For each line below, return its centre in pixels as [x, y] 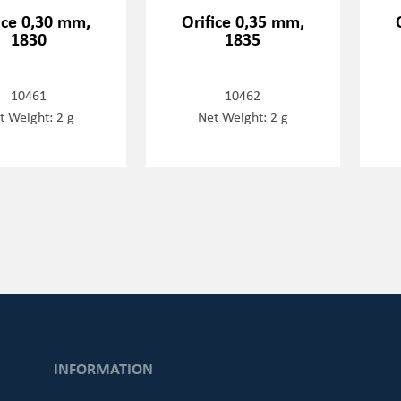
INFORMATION [103, 368]
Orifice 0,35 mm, [243, 21]
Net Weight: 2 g [243, 116]
